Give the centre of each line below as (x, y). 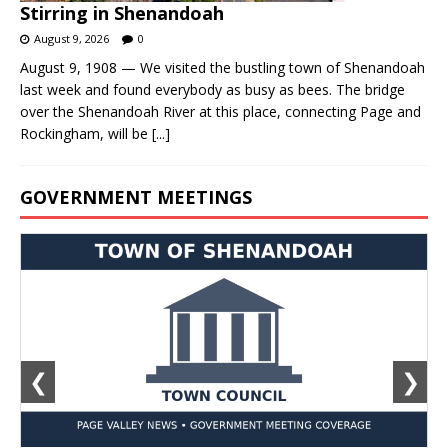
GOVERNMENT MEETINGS (136, 196)
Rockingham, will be (86, 133)
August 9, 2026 (71, 38)
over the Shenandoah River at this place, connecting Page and (220, 111)
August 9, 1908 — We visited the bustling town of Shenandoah (222, 67)
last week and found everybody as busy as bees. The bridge (212, 89)
